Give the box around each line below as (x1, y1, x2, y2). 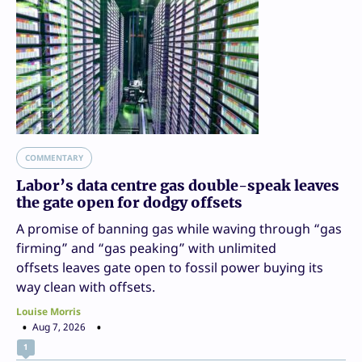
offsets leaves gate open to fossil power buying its (16, 258, 323, 276)
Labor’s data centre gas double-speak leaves (16, 175, 339, 195)
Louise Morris (16, 304, 81, 318)
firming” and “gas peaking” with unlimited (16, 238, 276, 257)
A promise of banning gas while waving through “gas (16, 219, 342, 238)
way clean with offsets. (16, 277, 155, 296)
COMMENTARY (25, 151, 83, 163)
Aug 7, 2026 (32, 319, 86, 334)
